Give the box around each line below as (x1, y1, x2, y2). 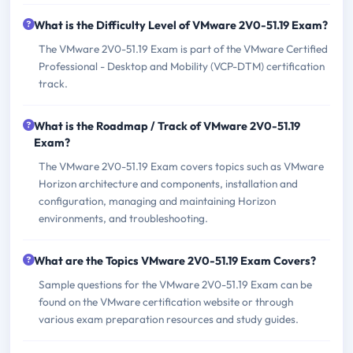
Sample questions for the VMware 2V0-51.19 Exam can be (39, 277, 312, 292)
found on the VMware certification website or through (39, 294, 293, 309)
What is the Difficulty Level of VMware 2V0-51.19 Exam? (34, 17, 328, 32)
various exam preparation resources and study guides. (39, 311, 299, 326)
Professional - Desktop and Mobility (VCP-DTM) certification (39, 58, 325, 73)
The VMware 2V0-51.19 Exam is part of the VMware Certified (39, 41, 328, 56)
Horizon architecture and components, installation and (39, 176, 298, 191)
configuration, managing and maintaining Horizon (39, 193, 276, 208)
